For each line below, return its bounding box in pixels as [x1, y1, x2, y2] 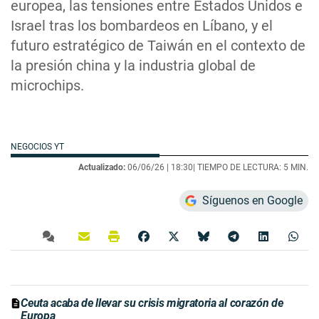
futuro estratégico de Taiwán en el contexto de [11, 36, 305, 54]
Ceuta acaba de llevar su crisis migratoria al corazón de [21, 296, 283, 310]
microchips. [11, 76, 84, 94]
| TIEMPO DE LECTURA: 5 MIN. [193, 162, 308, 172]
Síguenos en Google [202, 193, 303, 207]
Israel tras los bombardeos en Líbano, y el [11, 16, 273, 34]
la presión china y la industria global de [11, 56, 256, 74]
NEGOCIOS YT [11, 141, 66, 152]
